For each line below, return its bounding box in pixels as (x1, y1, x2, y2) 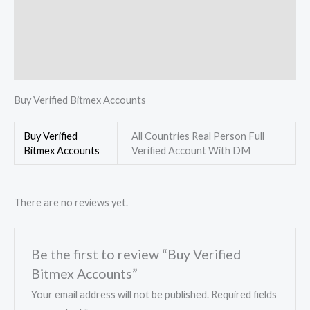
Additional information (14, 31, 125, 44)
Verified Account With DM (131, 144, 250, 156)
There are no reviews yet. (14, 196, 128, 208)
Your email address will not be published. (31, 289, 210, 301)
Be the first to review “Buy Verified (31, 246, 241, 262)
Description (14, 3, 71, 15)
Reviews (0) (14, 60, 69, 73)
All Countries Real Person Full (131, 129, 264, 142)
